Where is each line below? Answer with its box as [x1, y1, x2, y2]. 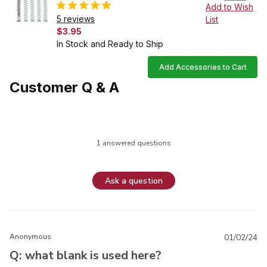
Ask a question [105, 175, 163, 187]
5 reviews [57, 14, 95, 24]
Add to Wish [206, 2, 253, 13]
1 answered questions [96, 138, 171, 148]
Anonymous [10, 232, 51, 242]
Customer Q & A [10, 79, 119, 97]
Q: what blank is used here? [10, 247, 162, 264]
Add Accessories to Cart [159, 63, 247, 72]
